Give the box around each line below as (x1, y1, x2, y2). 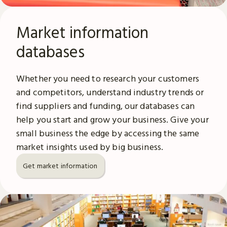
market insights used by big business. (16, 141, 164, 153)
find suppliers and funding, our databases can (16, 100, 195, 112)
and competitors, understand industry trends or (16, 86, 204, 98)
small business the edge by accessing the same (16, 127, 200, 139)
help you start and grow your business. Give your (16, 113, 209, 126)
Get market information (23, 161, 98, 170)
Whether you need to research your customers (16, 72, 200, 85)
